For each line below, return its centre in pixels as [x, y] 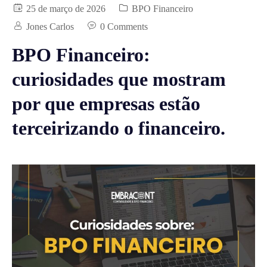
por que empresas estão [106, 104]
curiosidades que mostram [119, 79]
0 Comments [124, 27]
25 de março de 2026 [65, 9]
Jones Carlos [50, 27]
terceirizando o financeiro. [119, 128]
